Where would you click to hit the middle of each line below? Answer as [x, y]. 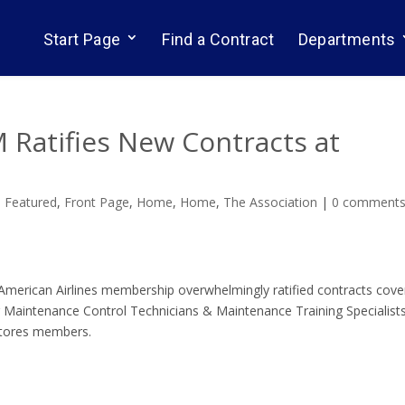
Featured [31, 202]
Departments [347, 39]
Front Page [97, 202]
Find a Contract [218, 39]
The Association [271, 202]
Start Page [82, 39]
